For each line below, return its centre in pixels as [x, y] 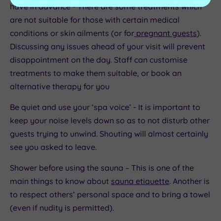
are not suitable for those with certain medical [95, 20]
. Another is [189, 181]
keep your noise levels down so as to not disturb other [110, 121]
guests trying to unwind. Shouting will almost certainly [109, 134]
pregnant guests [166, 33]
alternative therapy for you [61, 87]
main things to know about [60, 181]
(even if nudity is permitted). [62, 208]
